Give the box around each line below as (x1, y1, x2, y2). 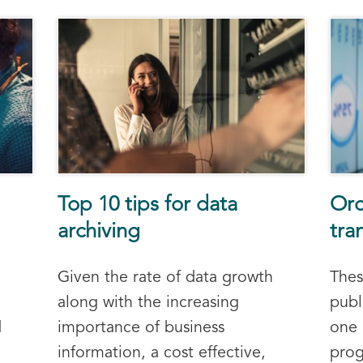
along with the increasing (57, 294, 239, 311)
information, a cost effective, (57, 344, 266, 361)
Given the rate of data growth (57, 269, 273, 286)
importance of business (57, 319, 224, 336)
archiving (57, 221, 140, 242)
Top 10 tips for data (57, 194, 237, 216)
